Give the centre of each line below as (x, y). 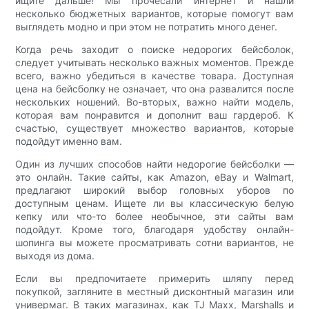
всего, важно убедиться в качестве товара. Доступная (154, 75)
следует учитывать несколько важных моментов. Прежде (154, 62)
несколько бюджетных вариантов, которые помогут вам (154, 13)
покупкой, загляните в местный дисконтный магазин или (154, 291)
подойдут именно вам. (69, 141)
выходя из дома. (55, 255)
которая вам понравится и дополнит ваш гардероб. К (154, 114)
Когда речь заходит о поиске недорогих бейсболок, (154, 49)
